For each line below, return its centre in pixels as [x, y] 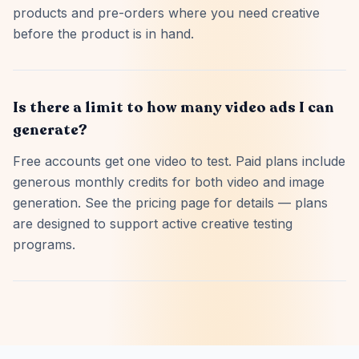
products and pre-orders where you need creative [166, 13]
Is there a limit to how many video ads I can [173, 107]
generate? [50, 130]
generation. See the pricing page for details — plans [170, 203]
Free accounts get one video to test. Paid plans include [179, 161]
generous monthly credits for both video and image [169, 182]
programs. [44, 244]
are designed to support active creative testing [153, 224]
